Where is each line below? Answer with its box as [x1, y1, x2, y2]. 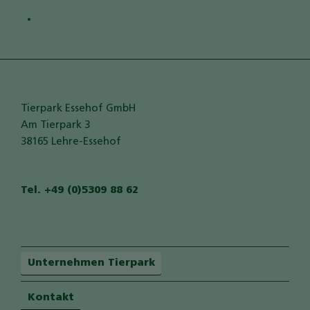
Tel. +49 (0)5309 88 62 [21, 185, 138, 197]
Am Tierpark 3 [21, 120, 90, 131]
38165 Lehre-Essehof [21, 136, 121, 147]
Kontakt [27, 292, 74, 303]
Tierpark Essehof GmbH [21, 103, 136, 114]
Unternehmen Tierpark [27, 258, 155, 269]
